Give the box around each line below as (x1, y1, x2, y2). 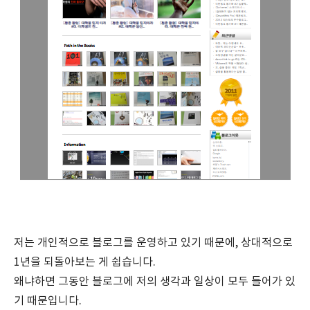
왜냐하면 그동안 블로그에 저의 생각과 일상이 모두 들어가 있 (14, 275, 295, 288)
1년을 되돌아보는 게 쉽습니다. (14, 255, 156, 268)
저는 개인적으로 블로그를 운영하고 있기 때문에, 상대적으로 (14, 236, 293, 249)
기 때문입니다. (14, 294, 82, 307)
